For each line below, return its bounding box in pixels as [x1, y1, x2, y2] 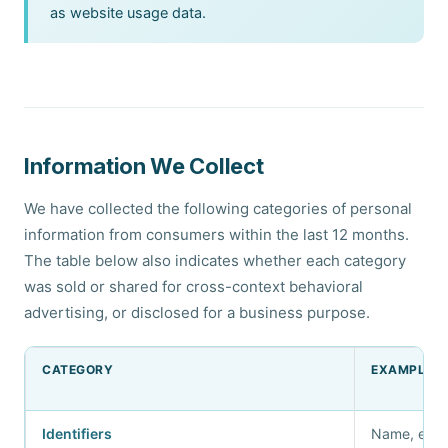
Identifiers [42, 425, 112, 442]
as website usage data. [50, 4, 206, 22]
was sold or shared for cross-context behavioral [24, 277, 363, 296]
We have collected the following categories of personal [24, 199, 412, 218]
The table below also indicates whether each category [24, 251, 406, 270]
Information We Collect [24, 153, 264, 179]
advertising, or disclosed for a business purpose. [24, 303, 370, 322]
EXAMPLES [371, 362, 441, 377]
